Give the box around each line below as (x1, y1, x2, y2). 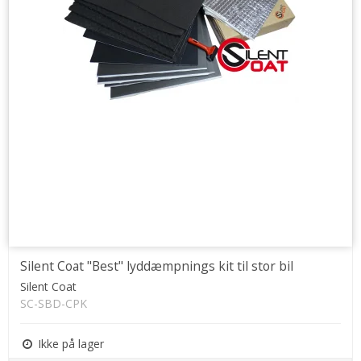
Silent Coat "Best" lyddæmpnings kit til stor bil (20, 257, 293, 276)
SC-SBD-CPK (20, 296, 87, 312)
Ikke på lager (35, 336, 104, 352)
